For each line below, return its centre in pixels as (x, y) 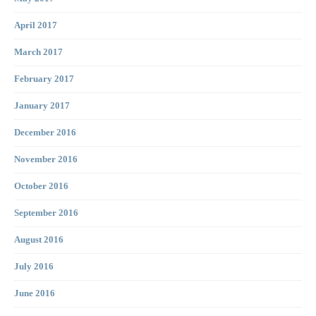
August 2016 (39, 240)
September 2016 (46, 213)
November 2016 (46, 160)
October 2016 (41, 187)
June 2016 (35, 294)
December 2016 (45, 133)
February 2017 (44, 79)
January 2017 (42, 106)
